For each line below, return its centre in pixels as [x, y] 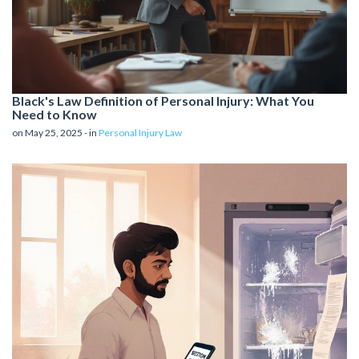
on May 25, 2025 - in [55, 133]
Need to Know [54, 115]
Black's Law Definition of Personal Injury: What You [163, 101]
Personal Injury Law [140, 133]
